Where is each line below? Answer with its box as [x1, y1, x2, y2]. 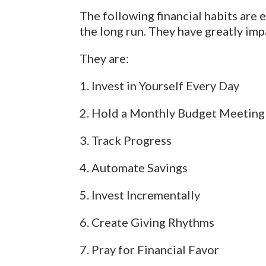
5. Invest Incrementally [80, 188, 201, 202]
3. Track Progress [80, 133, 172, 147]
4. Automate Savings [80, 160, 188, 175]
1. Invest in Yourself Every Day [80, 78, 240, 93]
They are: [80, 51, 129, 65]
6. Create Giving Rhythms [80, 215, 215, 229]
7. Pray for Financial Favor [80, 242, 220, 256]
